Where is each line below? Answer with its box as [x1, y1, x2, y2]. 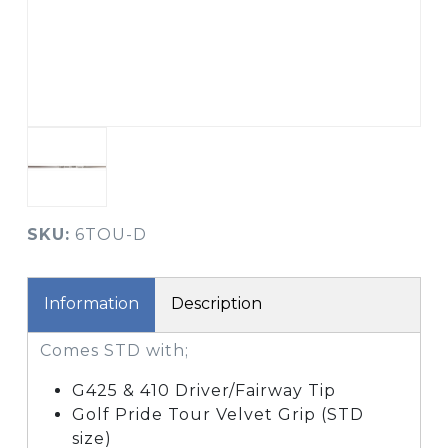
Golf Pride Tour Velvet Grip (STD [72, 405, 364, 424]
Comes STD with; [40, 341, 189, 360]
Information [44, 294, 139, 313]
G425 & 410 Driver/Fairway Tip [72, 381, 336, 400]
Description [171, 294, 262, 313]
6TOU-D [70, 225, 147, 244]
